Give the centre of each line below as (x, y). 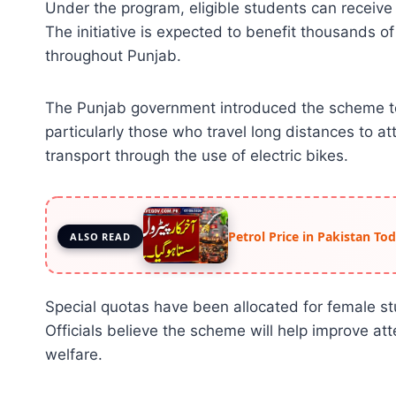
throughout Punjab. (113, 56)
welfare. (74, 355)
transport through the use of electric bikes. (197, 156)
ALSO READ (100, 236)
